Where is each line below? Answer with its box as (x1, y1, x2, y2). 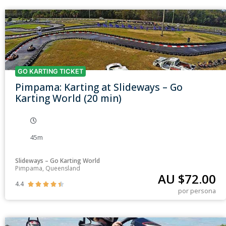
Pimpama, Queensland (15, 164, 80, 173)
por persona (178, 186, 216, 196)
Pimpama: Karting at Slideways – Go (15, 80, 183, 94)
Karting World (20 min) (15, 91, 122, 105)
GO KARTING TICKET (18, 68, 83, 76)
